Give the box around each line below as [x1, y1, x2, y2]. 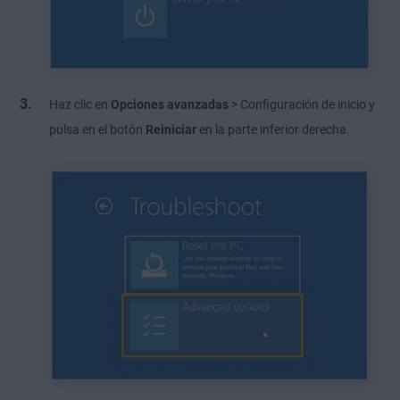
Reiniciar [146, 122, 196, 137]
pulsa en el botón [49, 122, 146, 137]
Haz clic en [49, 97, 111, 112]
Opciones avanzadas [111, 97, 229, 112]
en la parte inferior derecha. [196, 122, 350, 137]
